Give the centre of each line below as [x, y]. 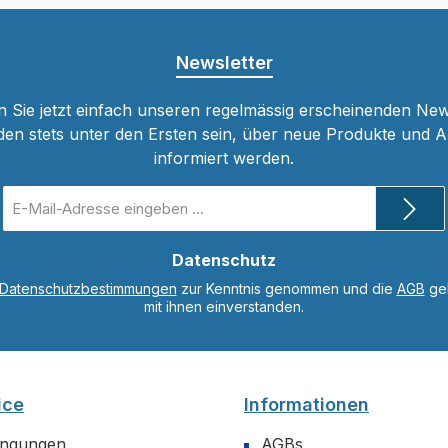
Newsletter [224, 62]
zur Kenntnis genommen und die [286, 288]
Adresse [28, 230]
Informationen [306, 404]
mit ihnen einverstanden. [224, 306]
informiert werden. [224, 158]
